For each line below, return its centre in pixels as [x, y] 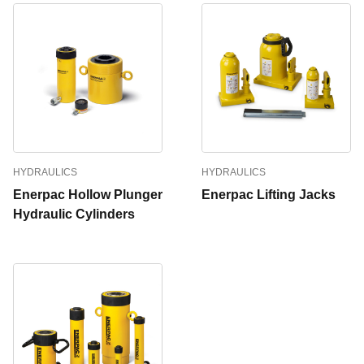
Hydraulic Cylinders [74, 214]
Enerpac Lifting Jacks [269, 195]
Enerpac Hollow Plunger [88, 195]
